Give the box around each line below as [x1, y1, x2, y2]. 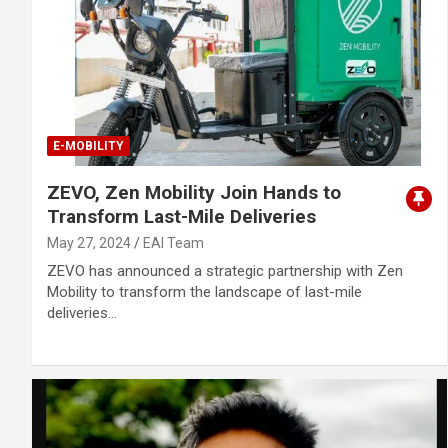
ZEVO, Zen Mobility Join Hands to [47, 181, 341, 205]
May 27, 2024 [47, 235, 131, 252]
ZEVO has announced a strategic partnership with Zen [47, 262, 403, 281]
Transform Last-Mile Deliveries [47, 205, 316, 229]
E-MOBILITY [53, 139, 124, 154]
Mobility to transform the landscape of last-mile [47, 283, 362, 302]
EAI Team [143, 235, 204, 252]
